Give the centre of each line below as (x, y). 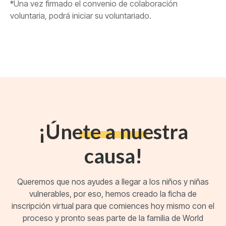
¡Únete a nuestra (113, 132)
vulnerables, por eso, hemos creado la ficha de (113, 194)
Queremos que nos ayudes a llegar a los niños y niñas (113, 182)
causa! (113, 156)
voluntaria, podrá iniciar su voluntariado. (81, 16)
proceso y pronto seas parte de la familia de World (113, 218)
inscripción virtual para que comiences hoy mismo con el (113, 206)
